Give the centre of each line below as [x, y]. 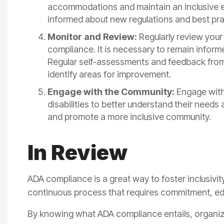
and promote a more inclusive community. [129, 117]
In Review [79, 152]
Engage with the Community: [111, 92]
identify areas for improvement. [109, 74]
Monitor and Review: [92, 37]
